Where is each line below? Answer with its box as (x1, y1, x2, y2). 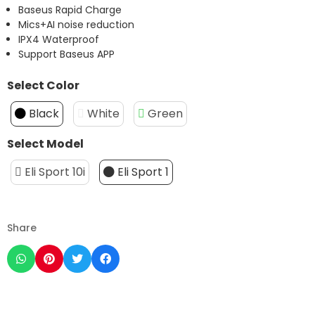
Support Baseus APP (18, 47, 115, 61)
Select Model (7, 136, 84, 152)
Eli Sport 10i (25, 164, 85, 180)
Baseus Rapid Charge (18, 3, 122, 17)
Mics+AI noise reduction (18, 18, 134, 32)
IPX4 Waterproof (18, 32, 99, 46)
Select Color (7, 77, 79, 94)
